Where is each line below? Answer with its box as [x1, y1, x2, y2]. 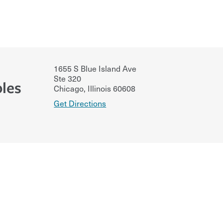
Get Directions [54, 97, 107, 109]
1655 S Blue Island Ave [54, 62, 137, 74]
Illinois [86, 82, 111, 94]
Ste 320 [54, 72, 82, 84]
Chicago [54, 82, 84, 94]
